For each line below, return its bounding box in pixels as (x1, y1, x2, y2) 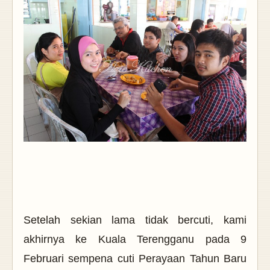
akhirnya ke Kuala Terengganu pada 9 (24, 233, 246, 246)
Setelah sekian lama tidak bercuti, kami (24, 214, 246, 227)
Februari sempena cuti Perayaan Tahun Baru (24, 253, 246, 265)
